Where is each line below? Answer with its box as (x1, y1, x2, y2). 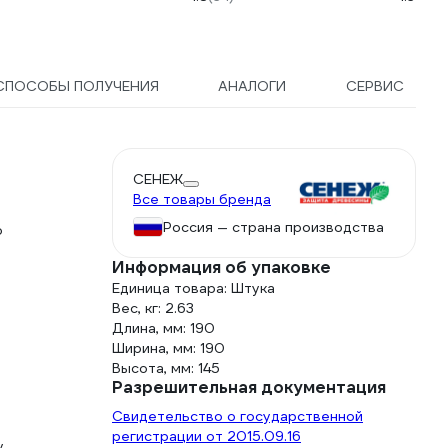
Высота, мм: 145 (112, 359, 220, 377)
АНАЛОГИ (218, 77, 287, 95)
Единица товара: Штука (112, 279, 275, 297)
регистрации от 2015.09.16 (112, 427, 301, 445)
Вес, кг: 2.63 (112, 299, 194, 317)
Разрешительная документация (112, 377, 386, 398)
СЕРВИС (345, 77, 404, 95)
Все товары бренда (133, 190, 271, 208)
